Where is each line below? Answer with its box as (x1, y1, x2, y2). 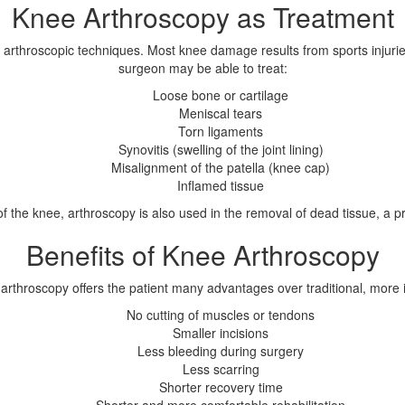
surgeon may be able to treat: (118, 59, 287, 78)
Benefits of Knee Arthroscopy (25, 235, 380, 275)
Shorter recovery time (158, 378, 283, 397)
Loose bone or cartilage (153, 86, 288, 105)
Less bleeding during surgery (137, 342, 304, 361)
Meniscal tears (179, 104, 262, 123)
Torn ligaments (178, 122, 263, 141)
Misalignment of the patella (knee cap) (111, 158, 330, 177)
